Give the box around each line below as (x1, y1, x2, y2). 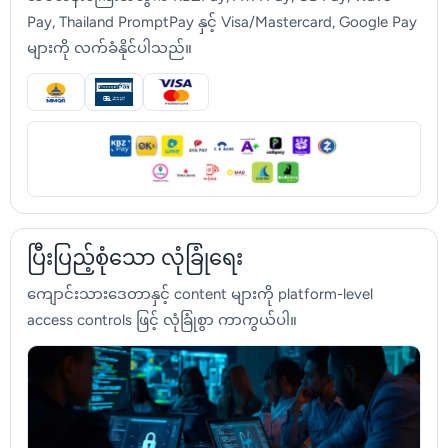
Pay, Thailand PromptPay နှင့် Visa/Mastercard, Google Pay (27, 7, 417, 40)
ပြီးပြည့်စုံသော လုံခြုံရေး (27, 237, 243, 283)
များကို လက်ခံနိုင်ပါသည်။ (27, 33, 192, 66)
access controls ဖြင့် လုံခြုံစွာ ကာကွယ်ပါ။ (27, 305, 297, 338)
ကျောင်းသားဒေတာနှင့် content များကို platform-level (27, 279, 373, 312)
